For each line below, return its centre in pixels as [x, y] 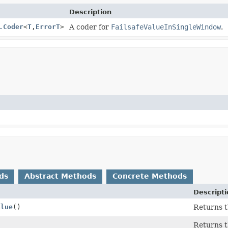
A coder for [90, 27]
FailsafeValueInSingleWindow [166, 27]
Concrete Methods [150, 176]
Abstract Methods [60, 176]
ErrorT [48, 26]
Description [90, 12]
